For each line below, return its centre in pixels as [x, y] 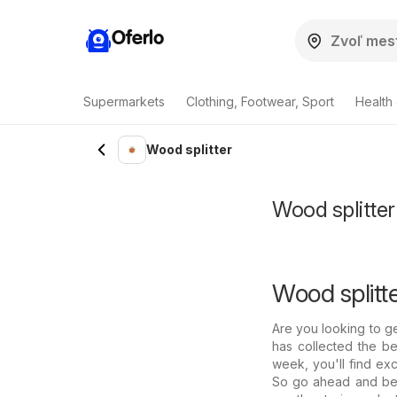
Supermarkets [124, 101]
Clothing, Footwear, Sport [260, 101]
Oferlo [138, 39]
